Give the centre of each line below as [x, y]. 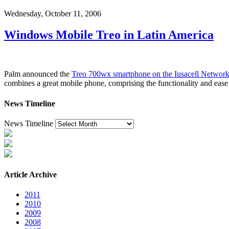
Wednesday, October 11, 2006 [53, 13]
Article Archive [30, 175]
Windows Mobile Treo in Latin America [109, 35]
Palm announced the [38, 74]
